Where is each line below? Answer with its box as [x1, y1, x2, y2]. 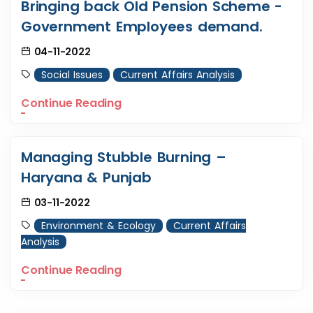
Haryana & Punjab [21, 168, 152, 188]
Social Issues [41, 68, 103, 82]
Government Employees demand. [21, 17, 263, 37]
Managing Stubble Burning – [21, 147, 226, 168]
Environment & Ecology [41, 219, 156, 233]
